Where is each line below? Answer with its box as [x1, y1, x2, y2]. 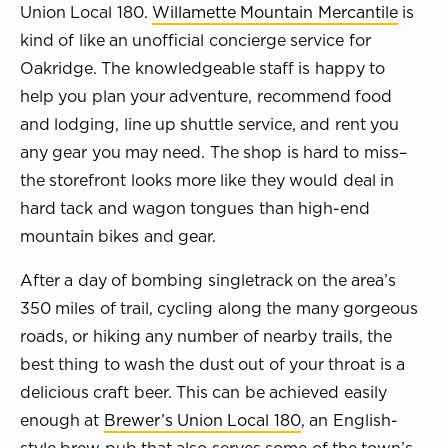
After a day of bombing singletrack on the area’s [20, 269, 396, 291]
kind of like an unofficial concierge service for [20, 29, 371, 51]
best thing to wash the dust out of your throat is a [20, 353, 405, 375]
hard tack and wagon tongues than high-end [20, 197, 371, 219]
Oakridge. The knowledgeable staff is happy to [20, 57, 386, 79]
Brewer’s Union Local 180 [103, 409, 301, 431]
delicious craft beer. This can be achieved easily [20, 381, 387, 403]
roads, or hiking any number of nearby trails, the [20, 325, 392, 347]
